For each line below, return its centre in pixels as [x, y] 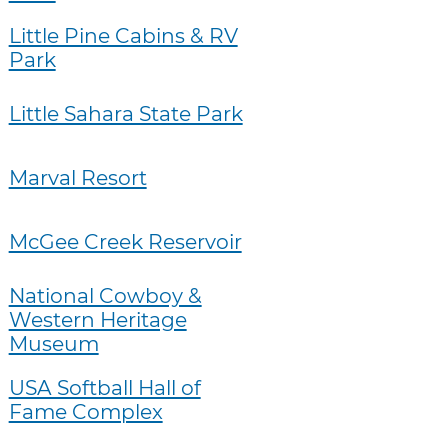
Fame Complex [85, 411]
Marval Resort [77, 177]
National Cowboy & [105, 295]
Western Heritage [97, 319]
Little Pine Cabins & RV [123, 36]
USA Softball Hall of [104, 387]
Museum [53, 343]
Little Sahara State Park [125, 114]
